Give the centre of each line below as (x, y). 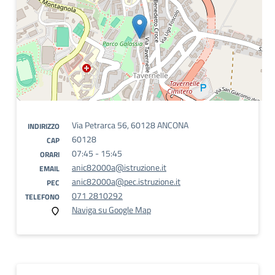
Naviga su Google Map (111, 210)
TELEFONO (42, 197)
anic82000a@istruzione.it (119, 167)
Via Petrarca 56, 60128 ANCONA (130, 125)
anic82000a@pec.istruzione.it (126, 181)
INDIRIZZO (44, 126)
